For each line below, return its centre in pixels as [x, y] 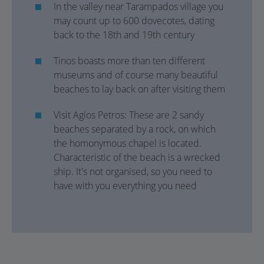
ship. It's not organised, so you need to [133, 171]
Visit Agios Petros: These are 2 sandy [129, 115]
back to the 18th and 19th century [124, 35]
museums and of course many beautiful [136, 75]
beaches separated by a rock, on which [135, 129]
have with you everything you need [125, 186]
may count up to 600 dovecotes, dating [134, 21]
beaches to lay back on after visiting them [139, 89]
